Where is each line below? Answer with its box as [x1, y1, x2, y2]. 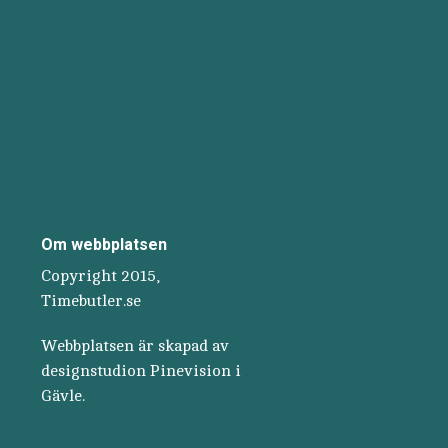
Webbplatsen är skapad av [41, 337, 229, 356]
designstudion [41, 362, 150, 381]
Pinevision [150, 362, 231, 381]
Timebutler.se [41, 292, 141, 311]
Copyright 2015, [41, 267, 160, 286]
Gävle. [41, 387, 85, 406]
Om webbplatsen [41, 235, 167, 255]
